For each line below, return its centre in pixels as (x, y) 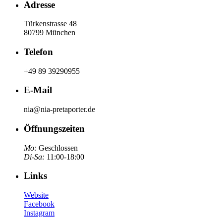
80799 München (50, 33)
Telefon (38, 52)
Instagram (39, 213)
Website (36, 195)
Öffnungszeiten (54, 128)
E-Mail (38, 90)
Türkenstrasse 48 (50, 24)
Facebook (39, 204)
